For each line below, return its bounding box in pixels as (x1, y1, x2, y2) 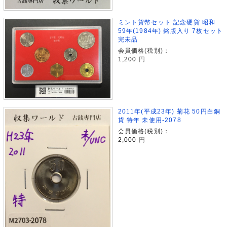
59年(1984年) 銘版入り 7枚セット (118, 27, 223, 34)
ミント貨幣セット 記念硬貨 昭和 (118, 18, 216, 25)
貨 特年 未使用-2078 (118, 117, 181, 124)
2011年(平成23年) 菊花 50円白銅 (118, 108, 221, 115)
